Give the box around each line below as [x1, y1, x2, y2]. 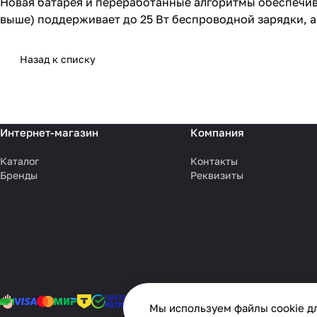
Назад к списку [20, 53, 96, 66]
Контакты [190, 155, 238, 168]
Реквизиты [190, 169, 243, 182]
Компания [190, 126, 244, 139]
